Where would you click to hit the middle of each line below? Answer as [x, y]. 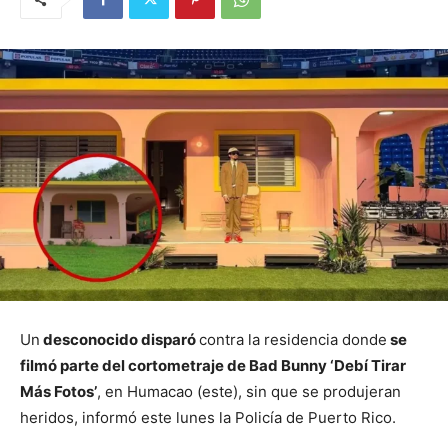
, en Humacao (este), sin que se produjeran [249, 392]
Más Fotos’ [58, 392]
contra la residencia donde [293, 340]
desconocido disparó [119, 340]
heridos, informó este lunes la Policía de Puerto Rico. [208, 418]
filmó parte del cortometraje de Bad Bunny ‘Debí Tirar [213, 366]
